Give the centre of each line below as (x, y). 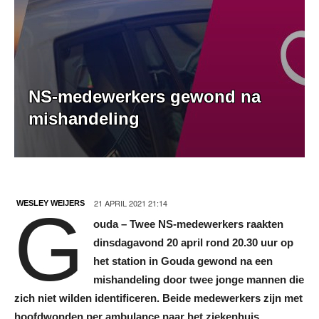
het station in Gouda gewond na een (183, 261)
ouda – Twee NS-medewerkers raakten (188, 224)
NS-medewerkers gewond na (145, 96)
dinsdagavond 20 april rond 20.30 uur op (193, 242)
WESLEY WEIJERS (51, 203)
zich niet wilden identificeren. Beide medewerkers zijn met (158, 298)
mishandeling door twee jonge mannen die (198, 279)
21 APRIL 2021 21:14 (131, 203)
